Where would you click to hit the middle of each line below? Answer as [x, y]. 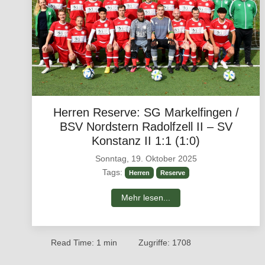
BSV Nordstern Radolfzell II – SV [146, 126]
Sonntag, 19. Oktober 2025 [146, 158]
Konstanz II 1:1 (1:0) [146, 140]
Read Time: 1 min [84, 243]
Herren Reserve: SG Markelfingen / [146, 112]
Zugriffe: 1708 [165, 243]
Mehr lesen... [146, 197]
